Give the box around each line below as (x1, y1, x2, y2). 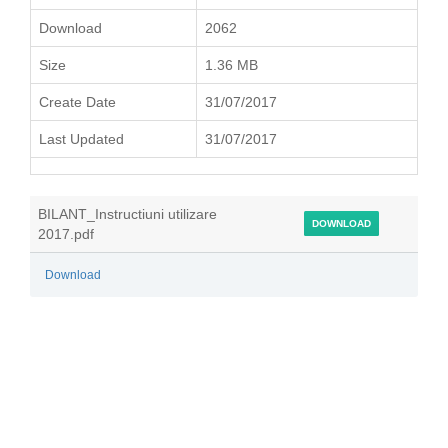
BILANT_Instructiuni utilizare (38, 206, 217, 222)
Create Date (39, 94, 116, 110)
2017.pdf (38, 226, 94, 242)
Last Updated (39, 131, 124, 147)
